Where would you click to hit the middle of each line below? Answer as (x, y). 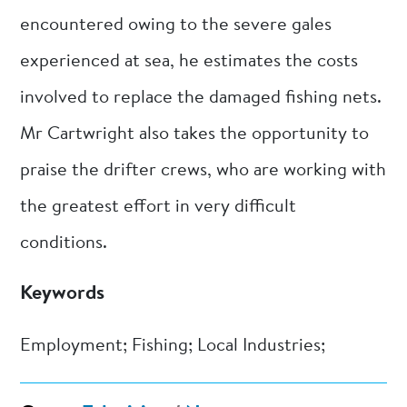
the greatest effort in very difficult (159, 207)
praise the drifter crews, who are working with (203, 170)
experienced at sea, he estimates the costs (189, 61)
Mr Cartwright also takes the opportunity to (195, 134)
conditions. (64, 243)
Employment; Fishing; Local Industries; (173, 347)
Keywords (63, 294)
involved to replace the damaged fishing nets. (201, 98)
